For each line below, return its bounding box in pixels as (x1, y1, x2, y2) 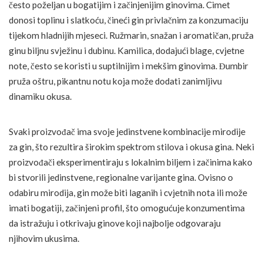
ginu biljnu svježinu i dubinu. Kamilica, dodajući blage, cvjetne (9, 45, 244, 56)
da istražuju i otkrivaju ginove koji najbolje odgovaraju (9, 218, 221, 229)
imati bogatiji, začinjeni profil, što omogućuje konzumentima (9, 203, 245, 214)
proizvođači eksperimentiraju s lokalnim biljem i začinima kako (9, 157, 252, 168)
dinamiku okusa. (9, 91, 72, 102)
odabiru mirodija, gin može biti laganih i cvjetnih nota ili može (9, 187, 247, 198)
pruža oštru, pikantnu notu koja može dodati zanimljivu (9, 76, 222, 87)
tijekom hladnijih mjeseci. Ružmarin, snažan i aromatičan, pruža (9, 30, 254, 41)
